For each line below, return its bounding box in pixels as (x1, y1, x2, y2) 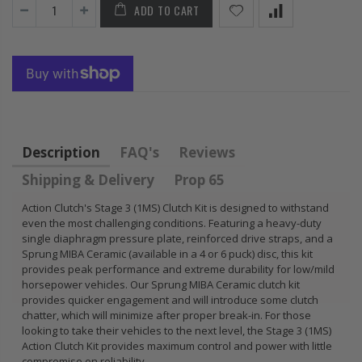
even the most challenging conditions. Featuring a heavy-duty (22, 216, 322, 231)
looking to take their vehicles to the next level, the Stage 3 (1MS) (22, 323, 331, 339)
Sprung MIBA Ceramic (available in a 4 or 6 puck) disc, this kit (22, 246, 313, 262)
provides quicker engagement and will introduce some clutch (22, 293, 318, 308)
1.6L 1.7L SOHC (273, 40, 355, 56)
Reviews (179, 143, 235, 162)
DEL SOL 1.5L (273, 23, 343, 39)
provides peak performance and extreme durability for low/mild (22, 262, 335, 277)
